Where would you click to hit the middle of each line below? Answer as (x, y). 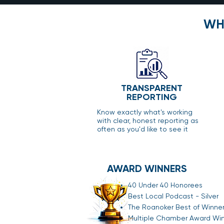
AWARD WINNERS (147, 168)
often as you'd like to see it (142, 129)
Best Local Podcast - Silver (173, 196)
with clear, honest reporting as (148, 120)
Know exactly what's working (145, 112)
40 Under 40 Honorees (165, 185)
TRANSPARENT (151, 88)
